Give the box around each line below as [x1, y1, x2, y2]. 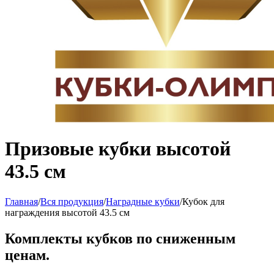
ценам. [5, 246, 50, 263]
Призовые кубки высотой [5, 138, 231, 160]
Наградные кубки [106, 196, 180, 207]
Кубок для [182, 196, 224, 207]
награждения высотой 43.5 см [5, 207, 130, 218]
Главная [5, 196, 38, 207]
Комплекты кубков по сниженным [5, 230, 235, 246]
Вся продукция [40, 196, 103, 207]
